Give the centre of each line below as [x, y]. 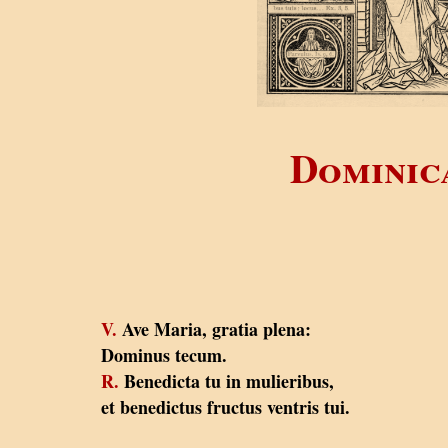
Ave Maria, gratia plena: [214, 328]
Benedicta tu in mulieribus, [226, 380]
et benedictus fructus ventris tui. [225, 406]
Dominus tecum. [164, 354]
